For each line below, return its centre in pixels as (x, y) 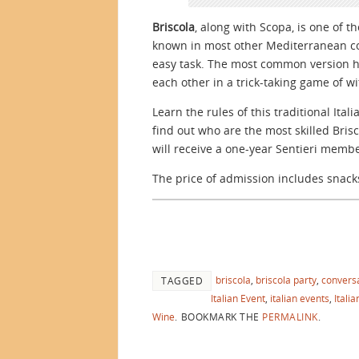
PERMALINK (290, 317)
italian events (300, 298)
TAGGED (182, 281)
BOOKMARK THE (220, 317)
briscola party (286, 280)
